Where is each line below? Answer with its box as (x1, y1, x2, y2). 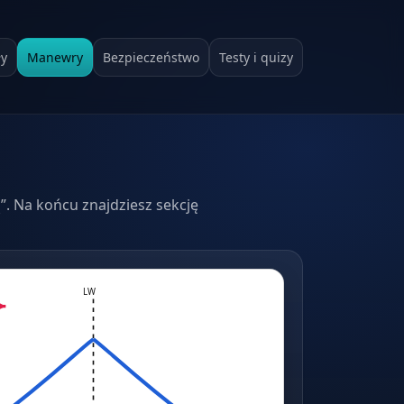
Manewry (27, 48, 83, 66)
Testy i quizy (219, 48, 293, 66)
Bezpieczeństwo (103, 48, 199, 66)
